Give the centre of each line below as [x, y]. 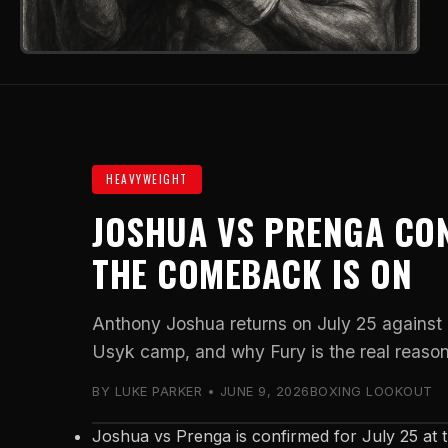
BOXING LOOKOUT [371, 391]
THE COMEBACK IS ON [252, 273]
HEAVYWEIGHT [147, 179]
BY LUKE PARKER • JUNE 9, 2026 [201, 391]
